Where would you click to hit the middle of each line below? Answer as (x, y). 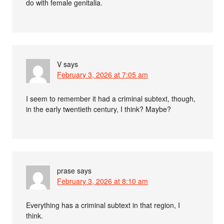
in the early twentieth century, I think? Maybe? (99, 109)
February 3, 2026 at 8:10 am (103, 181)
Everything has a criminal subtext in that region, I (103, 205)
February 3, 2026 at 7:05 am (103, 74)
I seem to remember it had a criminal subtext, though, (111, 98)
